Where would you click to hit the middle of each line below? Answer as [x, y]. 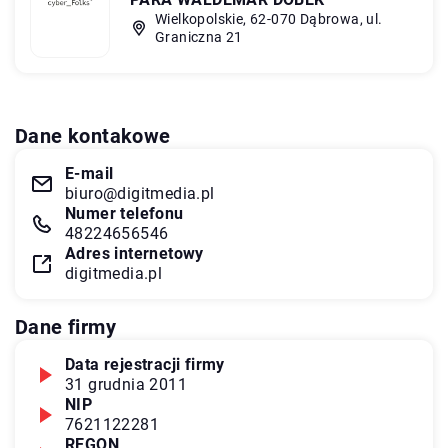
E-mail [89, 173]
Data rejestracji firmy [145, 364]
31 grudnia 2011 [126, 384]
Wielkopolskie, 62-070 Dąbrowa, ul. [269, 18]
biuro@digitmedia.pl [140, 193]
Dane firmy [65, 326]
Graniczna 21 [199, 36]
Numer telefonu [124, 213]
